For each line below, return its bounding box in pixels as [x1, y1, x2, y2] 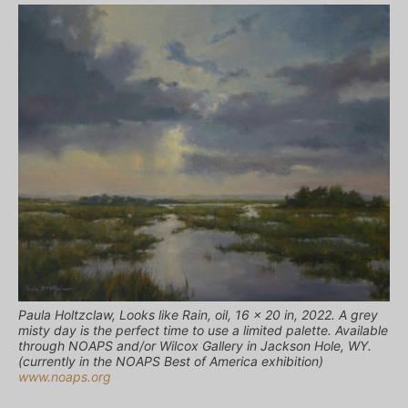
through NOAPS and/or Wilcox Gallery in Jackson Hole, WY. [18, 338, 372, 354]
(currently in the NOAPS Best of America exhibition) [18, 353, 323, 370]
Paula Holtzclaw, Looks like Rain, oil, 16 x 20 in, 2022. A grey [18, 307, 378, 323]
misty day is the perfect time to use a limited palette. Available [18, 322, 388, 339]
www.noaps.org [18, 369, 111, 385]
